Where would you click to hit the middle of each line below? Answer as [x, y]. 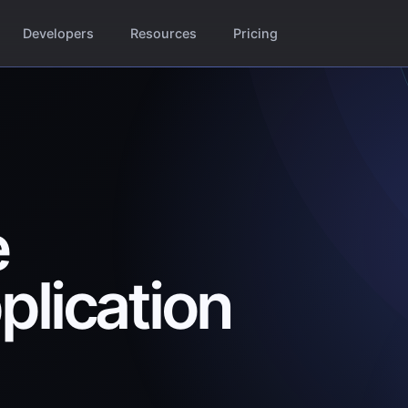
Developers [59, 34]
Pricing [255, 34]
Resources [164, 34]
